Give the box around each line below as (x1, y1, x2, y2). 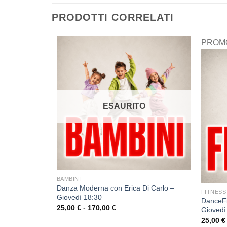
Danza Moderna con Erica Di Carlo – (56, 184, 174, 193)
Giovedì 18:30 (56, 193, 102, 202)
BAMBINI (56, 176, 81, 182)
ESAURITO (102, 101, 145, 110)
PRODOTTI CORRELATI (52, 11, 174, 23)
